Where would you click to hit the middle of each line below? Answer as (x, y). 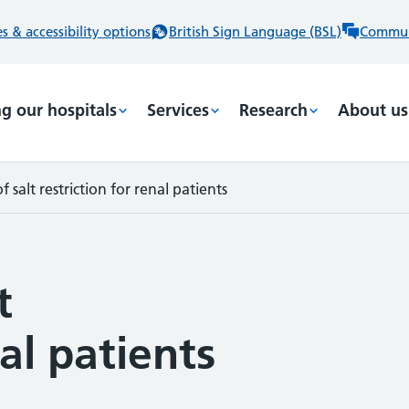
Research (273, 110)
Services (178, 110)
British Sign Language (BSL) (255, 31)
